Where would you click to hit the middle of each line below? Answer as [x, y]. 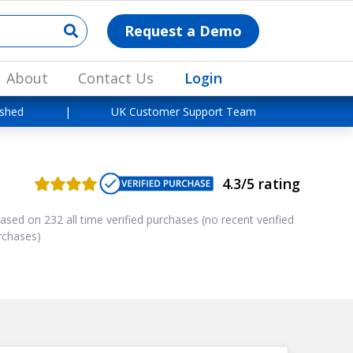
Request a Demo [184, 31]
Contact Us [116, 78]
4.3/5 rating [261, 183]
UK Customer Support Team [184, 112]
